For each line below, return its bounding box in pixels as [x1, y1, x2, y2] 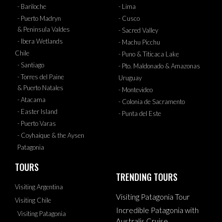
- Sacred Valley [118, 26, 158, 34]
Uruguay [118, 73, 142, 82]
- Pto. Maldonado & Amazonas [118, 61, 200, 70]
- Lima [118, 2, 136, 10]
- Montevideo [118, 85, 153, 94]
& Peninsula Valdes [17, 25, 70, 33]
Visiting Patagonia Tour [116, 192, 190, 201]
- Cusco [118, 14, 140, 22]
